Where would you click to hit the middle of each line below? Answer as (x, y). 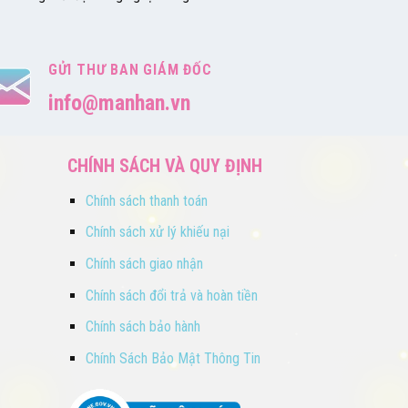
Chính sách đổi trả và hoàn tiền (172, 295)
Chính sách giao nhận (145, 263)
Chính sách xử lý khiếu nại (158, 232)
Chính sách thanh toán (147, 200)
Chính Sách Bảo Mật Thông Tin (173, 358)
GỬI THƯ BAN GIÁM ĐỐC (130, 69)
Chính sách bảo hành (143, 327)
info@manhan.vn (119, 102)
